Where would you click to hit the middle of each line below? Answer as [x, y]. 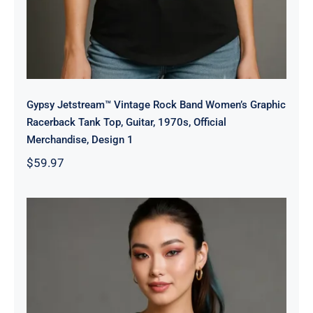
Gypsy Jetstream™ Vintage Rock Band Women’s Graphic [156, 105]
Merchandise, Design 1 [80, 140]
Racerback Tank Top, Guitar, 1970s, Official [126, 123]
